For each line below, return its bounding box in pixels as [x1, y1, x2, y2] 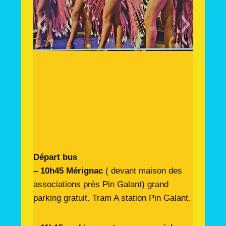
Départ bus [33, 152, 77, 162]
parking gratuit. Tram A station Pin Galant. [33, 193, 191, 203]
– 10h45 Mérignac [33, 166, 103, 176]
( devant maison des [102, 166, 182, 176]
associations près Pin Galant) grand [33, 180, 168, 189]
